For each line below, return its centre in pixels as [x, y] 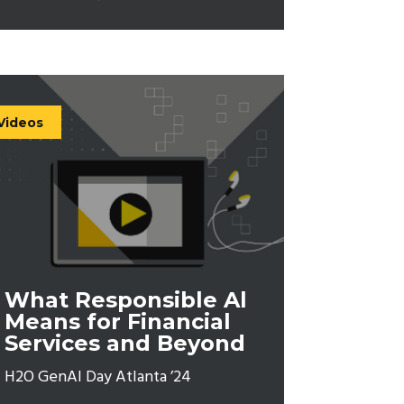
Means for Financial [118, 321]
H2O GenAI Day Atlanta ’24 [98, 377]
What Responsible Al [126, 299]
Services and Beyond [125, 343]
